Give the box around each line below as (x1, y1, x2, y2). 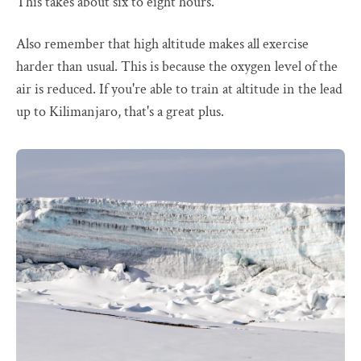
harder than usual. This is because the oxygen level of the (16, 56, 338, 76)
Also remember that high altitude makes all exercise (16, 34, 309, 53)
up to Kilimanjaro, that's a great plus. (16, 102, 224, 121)
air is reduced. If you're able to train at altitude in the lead (16, 79, 342, 98)
